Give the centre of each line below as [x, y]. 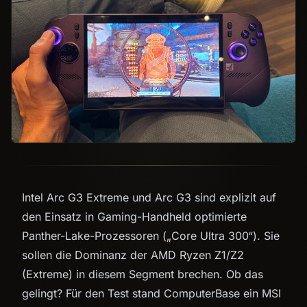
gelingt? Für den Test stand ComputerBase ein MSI [151, 293]
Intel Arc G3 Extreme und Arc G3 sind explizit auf [149, 197]
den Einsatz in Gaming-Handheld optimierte [134, 216]
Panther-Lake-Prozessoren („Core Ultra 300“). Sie [151, 235]
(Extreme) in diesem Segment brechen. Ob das [143, 274]
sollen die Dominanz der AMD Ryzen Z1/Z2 [133, 255]
